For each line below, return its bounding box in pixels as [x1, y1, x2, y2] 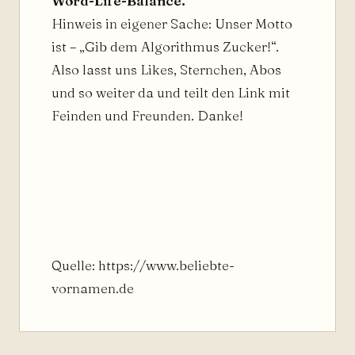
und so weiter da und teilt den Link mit [52, 84, 290, 101]
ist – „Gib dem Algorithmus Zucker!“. [52, 38, 279, 55]
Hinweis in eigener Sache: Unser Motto [52, 15, 292, 32]
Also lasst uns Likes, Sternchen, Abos [52, 61, 281, 78]
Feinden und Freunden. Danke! [52, 107, 243, 124]
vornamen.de [52, 280, 134, 296]
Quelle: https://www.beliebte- [52, 257, 235, 273]
